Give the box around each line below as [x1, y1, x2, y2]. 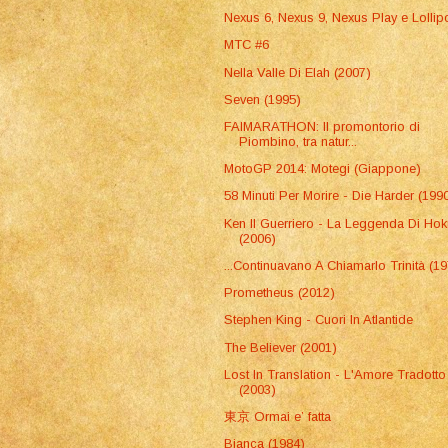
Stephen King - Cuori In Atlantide [224, 312, 414, 328]
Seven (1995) [224, 91, 302, 107]
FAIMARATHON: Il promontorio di [224, 119, 421, 135]
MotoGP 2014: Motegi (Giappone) [224, 161, 422, 177]
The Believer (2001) [224, 339, 338, 355]
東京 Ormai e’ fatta [224, 409, 332, 424]
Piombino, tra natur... [239, 134, 358, 150]
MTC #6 [224, 37, 270, 53]
